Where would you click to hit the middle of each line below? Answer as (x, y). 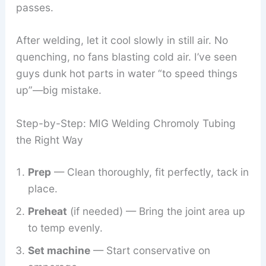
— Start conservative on (150, 251)
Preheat (47, 211)
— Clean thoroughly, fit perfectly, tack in (150, 172)
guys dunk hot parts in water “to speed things (126, 74)
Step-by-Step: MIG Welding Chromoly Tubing (126, 123)
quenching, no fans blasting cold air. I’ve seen (126, 57)
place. (42, 189)
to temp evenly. (65, 228)
